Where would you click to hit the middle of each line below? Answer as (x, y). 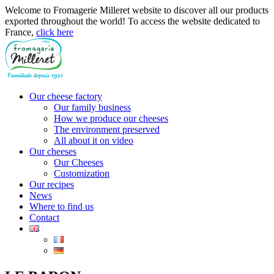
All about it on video (94, 140)
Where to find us (61, 206)
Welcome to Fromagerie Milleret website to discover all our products (137, 10)
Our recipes (52, 184)
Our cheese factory (66, 96)
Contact (44, 217)
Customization (82, 173)
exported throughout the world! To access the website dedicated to (132, 21)
